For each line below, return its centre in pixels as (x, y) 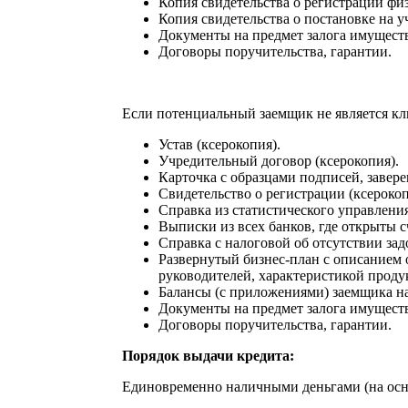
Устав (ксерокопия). (219, 144)
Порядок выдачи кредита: (208, 355)
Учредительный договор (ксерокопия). (278, 160)
